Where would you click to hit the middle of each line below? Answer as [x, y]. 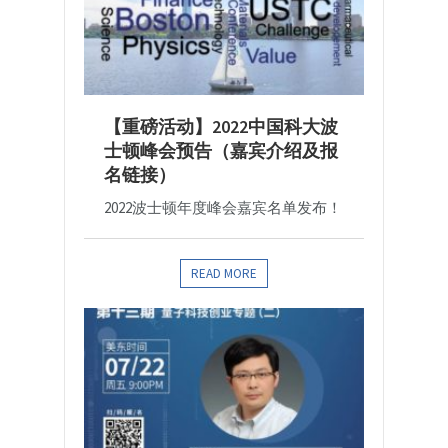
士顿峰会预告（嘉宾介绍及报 [221, 151]
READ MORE [224, 274]
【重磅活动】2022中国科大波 [221, 127]
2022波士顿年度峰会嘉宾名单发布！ [223, 208]
